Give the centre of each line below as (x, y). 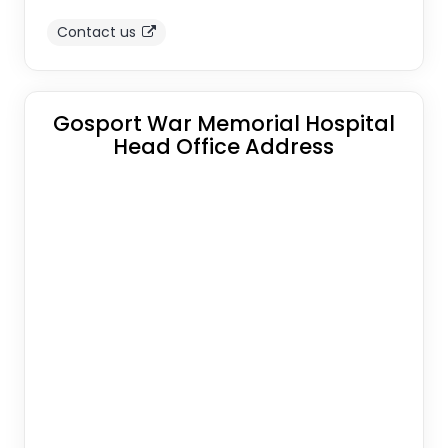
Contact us (96, 31)
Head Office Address (224, 146)
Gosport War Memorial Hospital (223, 123)
